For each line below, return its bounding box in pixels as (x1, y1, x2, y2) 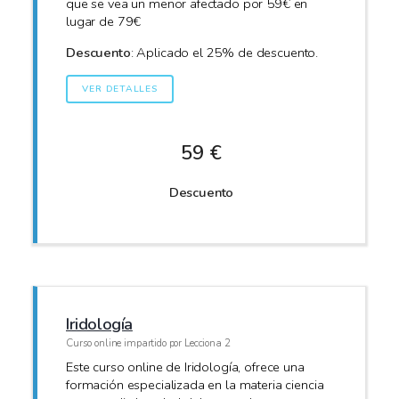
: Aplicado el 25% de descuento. (130, 43, 319, 61)
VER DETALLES (82, 82, 158, 95)
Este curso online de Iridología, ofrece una (66, 358, 305, 377)
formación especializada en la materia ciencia (66, 376, 324, 395)
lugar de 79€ (66, 12, 142, 31)
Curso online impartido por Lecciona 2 (66, 335, 231, 350)
